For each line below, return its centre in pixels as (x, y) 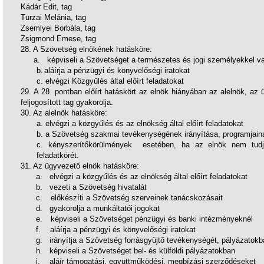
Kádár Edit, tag (46, 7)
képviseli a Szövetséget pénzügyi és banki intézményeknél (152, 219)
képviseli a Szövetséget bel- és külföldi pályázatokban (142, 251)
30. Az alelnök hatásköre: (64, 113)
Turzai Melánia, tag (53, 17)
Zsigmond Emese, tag (58, 39)
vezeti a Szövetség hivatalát (98, 187)
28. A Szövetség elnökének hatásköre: (86, 49)
